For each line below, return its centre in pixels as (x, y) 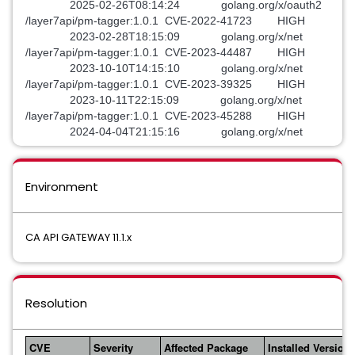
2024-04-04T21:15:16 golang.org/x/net (164, 132)
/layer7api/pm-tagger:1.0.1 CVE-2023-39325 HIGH (168, 84)
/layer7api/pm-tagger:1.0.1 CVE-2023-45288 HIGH (168, 116)
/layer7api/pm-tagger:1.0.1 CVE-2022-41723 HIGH (168, 21)
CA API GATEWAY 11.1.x (78, 237)
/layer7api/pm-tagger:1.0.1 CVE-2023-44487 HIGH (168, 52)
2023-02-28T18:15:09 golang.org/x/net (164, 36)
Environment (62, 187)
